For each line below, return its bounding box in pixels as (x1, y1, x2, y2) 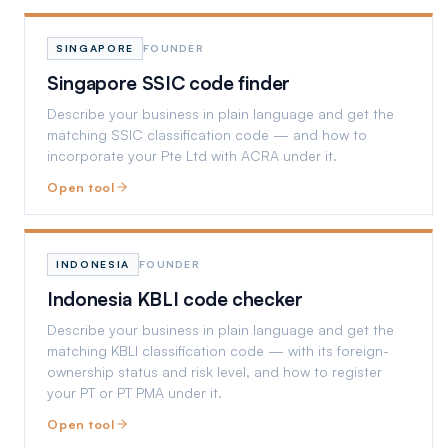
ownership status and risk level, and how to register (47, 363, 382, 380)
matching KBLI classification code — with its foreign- (47, 342, 389, 359)
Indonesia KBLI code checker (47, 287, 303, 311)
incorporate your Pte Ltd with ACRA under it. (47, 147, 337, 164)
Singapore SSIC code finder (47, 71, 291, 95)
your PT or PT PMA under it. (47, 384, 222, 401)
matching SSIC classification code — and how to (47, 126, 367, 143)
